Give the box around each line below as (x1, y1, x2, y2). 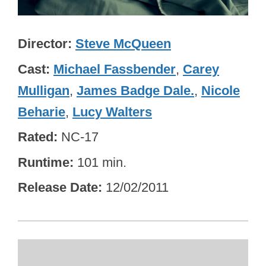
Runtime (18, 154, 69, 170)
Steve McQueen (75, 36, 171, 51)
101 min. (77, 154, 126, 170)
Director (18, 36, 68, 51)
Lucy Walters (72, 104, 152, 119)
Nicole (201, 83, 240, 98)
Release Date (18, 180, 98, 195)
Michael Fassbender (53, 61, 176, 77)
